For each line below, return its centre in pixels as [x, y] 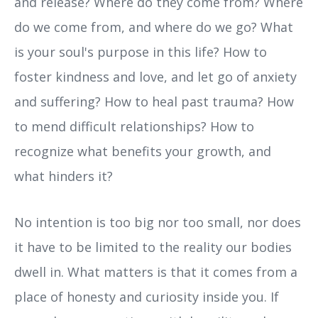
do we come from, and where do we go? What [154, 27]
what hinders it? [64, 176]
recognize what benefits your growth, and [143, 152]
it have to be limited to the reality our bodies [153, 247]
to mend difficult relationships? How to [134, 127]
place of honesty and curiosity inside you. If [147, 297]
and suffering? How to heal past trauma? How [154, 102]
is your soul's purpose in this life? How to [141, 52]
